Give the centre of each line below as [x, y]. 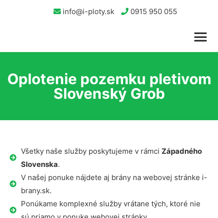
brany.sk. [36, 191]
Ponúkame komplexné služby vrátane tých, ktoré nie [110, 204]
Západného [182, 151]
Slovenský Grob [109, 93]
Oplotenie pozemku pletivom [109, 79]
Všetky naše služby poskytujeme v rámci [91, 151]
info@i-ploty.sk [87, 11]
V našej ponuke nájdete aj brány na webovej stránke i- [114, 177]
